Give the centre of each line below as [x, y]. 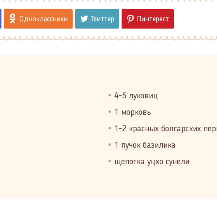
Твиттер [102, 19]
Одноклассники [44, 19]
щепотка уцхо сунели [152, 162]
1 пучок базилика [145, 145]
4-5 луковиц [136, 96]
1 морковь [133, 112]
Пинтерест [153, 19]
